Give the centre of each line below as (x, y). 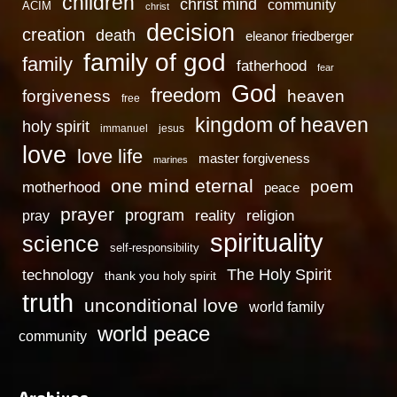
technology (58, 274)
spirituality (267, 242)
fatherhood (272, 65)
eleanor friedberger (300, 36)
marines (171, 159)
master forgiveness (255, 158)
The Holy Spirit (280, 274)
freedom (186, 95)
